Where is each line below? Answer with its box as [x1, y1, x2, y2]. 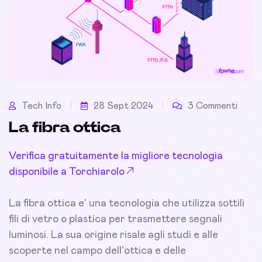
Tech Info [22, 101, 61, 111]
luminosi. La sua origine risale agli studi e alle [9, 230, 218, 241]
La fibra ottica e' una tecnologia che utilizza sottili [9, 198, 244, 209]
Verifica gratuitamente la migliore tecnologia [9, 151, 223, 162]
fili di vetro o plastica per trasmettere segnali [9, 214, 222, 225]
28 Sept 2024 [94, 101, 153, 111]
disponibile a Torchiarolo [9, 167, 125, 178]
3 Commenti [188, 101, 237, 111]
